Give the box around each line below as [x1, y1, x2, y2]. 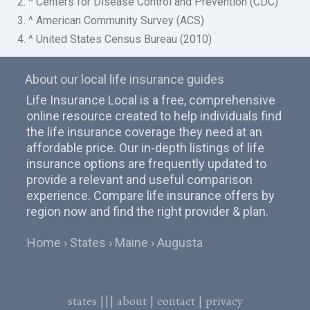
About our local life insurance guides [24, 72, 224, 87]
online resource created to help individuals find [26, 109, 282, 124]
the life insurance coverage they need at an [26, 125, 262, 140]
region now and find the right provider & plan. [26, 204, 268, 219]
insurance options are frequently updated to [26, 156, 266, 172]
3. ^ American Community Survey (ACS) [17, 13, 205, 27]
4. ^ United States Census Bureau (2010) [17, 32, 212, 46]
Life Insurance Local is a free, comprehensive [26, 93, 275, 108]
